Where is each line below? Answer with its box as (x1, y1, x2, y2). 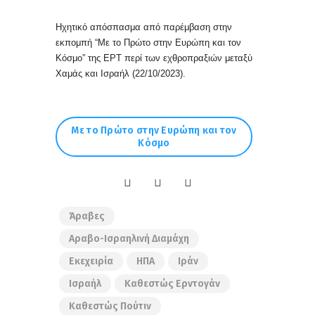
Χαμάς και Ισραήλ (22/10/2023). (56, 68, 188, 79)
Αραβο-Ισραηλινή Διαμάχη (69, 233, 189, 245)
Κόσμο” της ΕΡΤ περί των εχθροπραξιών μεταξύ (56, 53, 252, 64)
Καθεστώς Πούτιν (69, 300, 151, 313)
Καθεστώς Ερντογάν (124, 278, 220, 290)
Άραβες (69, 210, 105, 223)
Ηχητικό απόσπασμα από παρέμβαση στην (56, 22, 232, 33)
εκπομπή (56, 37, 95, 49)
